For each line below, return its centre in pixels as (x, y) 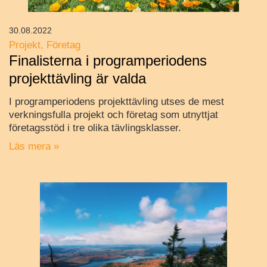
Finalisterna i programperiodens (108, 61)
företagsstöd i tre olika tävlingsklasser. (95, 128)
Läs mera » (34, 147)
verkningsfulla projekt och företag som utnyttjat (114, 115)
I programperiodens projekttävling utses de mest (117, 102)
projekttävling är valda (77, 79)
